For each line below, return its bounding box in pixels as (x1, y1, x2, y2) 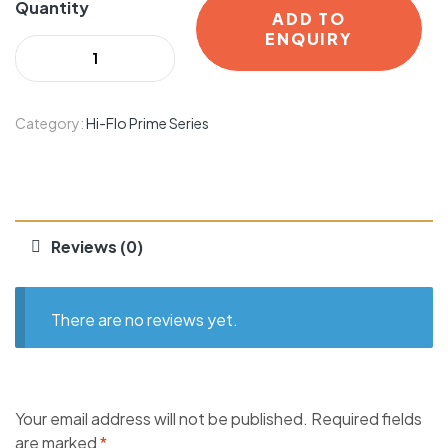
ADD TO (272, 8, 346, 30)
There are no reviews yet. (50, 308, 238, 330)
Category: (15, 114, 86, 133)
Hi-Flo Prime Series (86, 114, 209, 133)
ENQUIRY (265, 28, 353, 50)
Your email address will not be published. (15, 408, 308, 430)
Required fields (311, 408, 422, 430)
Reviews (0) (51, 236, 143, 258)
